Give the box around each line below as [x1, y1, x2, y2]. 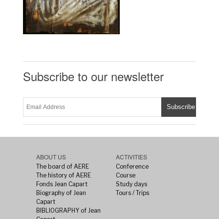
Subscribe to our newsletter [23, 67, 164, 85]
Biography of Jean [36, 189, 87, 197]
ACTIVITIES [115, 152, 147, 161]
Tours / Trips [115, 189, 149, 197]
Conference [115, 162, 149, 170]
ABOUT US [36, 152, 66, 161]
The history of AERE [36, 171, 91, 179]
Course [115, 171, 135, 179]
